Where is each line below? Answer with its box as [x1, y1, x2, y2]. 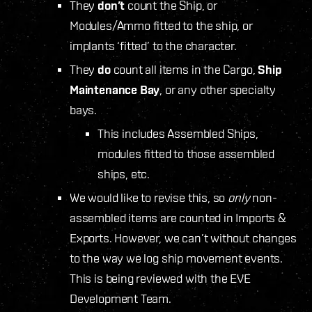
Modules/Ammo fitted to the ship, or [70, 17, 253, 33]
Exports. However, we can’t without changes [70, 230, 297, 245]
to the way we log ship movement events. [70, 250, 283, 265]
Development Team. [70, 290, 171, 306]
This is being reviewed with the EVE [70, 270, 251, 286]
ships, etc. [97, 166, 150, 181]
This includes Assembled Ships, [97, 125, 258, 141]
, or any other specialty [159, 81, 276, 97]
